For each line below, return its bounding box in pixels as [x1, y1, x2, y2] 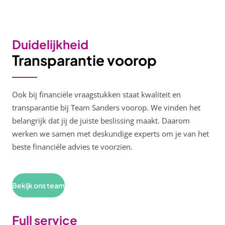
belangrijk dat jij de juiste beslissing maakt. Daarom [12, 116, 190, 126]
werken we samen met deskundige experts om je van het [12, 129, 209, 139]
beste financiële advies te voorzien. [12, 142, 133, 152]
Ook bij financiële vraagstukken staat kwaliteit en [12, 89, 181, 99]
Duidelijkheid [12, 37, 88, 52]
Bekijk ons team [12, 181, 65, 190]
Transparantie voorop [12, 51, 157, 69]
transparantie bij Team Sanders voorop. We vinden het [12, 102, 200, 113]
